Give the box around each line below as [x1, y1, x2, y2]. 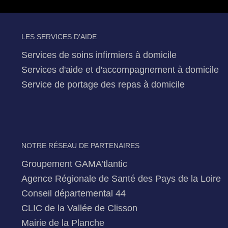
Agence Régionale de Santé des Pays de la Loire [21, 173, 221, 184]
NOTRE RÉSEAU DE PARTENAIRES [21, 141, 139, 150]
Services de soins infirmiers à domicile [21, 49, 177, 61]
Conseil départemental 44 [21, 188, 126, 199]
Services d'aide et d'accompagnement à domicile [21, 64, 219, 75]
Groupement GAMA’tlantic [21, 158, 127, 169]
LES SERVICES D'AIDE [21, 33, 97, 41]
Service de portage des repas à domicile [21, 79, 185, 90]
